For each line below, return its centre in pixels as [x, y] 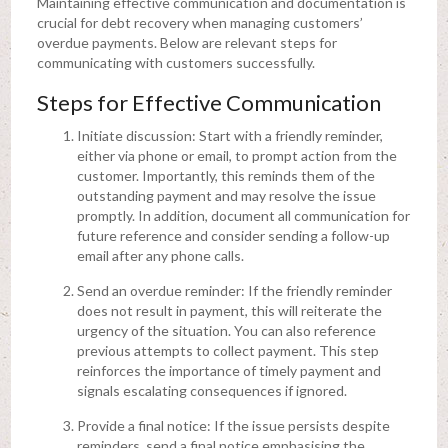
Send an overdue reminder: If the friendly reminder [234, 290]
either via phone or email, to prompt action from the [236, 155]
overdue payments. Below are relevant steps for [186, 42]
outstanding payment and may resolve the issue [226, 195]
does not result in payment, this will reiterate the [229, 310]
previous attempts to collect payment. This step [227, 350]
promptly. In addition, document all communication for [243, 215]
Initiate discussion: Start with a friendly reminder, [229, 135]
